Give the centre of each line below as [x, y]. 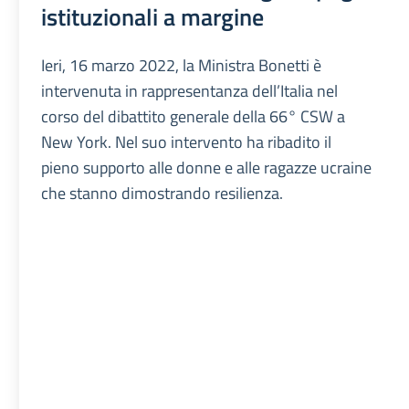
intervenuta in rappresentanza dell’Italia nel [190, 91]
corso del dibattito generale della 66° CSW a [194, 117]
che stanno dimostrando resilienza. [163, 194]
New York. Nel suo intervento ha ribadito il [187, 142]
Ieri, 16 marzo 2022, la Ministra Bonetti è [182, 66]
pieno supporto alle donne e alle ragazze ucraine [207, 168]
